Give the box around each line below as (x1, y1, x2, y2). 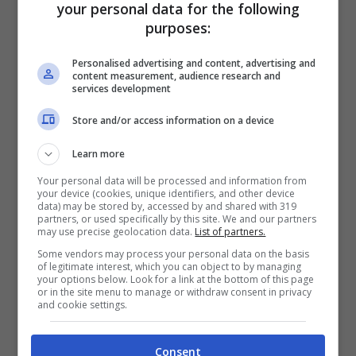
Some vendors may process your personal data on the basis (37, 246, 310, 261)
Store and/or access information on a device (72, 114, 275, 127)
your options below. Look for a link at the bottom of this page (37, 272, 315, 286)
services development (72, 81, 172, 95)
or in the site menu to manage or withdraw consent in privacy (37, 284, 312, 299)
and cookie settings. (37, 297, 128, 311)
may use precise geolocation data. (37, 224, 195, 238)
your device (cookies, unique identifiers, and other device (37, 186, 296, 200)
